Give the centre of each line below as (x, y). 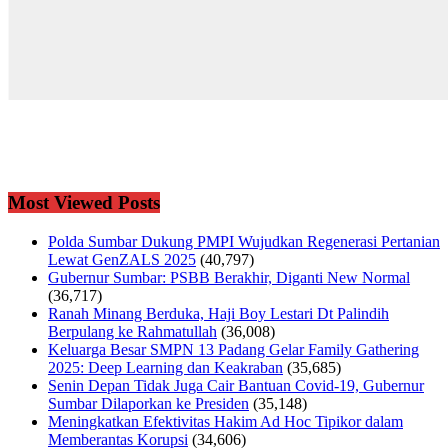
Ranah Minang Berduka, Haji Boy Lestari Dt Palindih (218, 313)
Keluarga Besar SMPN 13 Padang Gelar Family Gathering (233, 349)
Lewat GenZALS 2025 (122, 259)
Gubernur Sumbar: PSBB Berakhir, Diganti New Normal (229, 277)
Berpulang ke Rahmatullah (132, 331)
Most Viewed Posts (84, 203)
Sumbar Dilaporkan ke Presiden (148, 403)
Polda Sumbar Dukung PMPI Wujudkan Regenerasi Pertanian (244, 241)
